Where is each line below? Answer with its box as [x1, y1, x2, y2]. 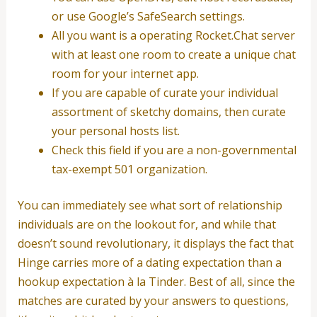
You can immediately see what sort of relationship [17, 197, 282, 213]
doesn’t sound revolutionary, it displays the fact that [17, 235, 294, 251]
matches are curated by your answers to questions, [17, 292, 289, 309]
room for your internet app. [51, 65, 199, 81]
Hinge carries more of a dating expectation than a [17, 254, 282, 270]
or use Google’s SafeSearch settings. [51, 8, 245, 24]
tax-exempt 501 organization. [51, 161, 207, 177]
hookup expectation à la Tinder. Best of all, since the [17, 273, 295, 289]
